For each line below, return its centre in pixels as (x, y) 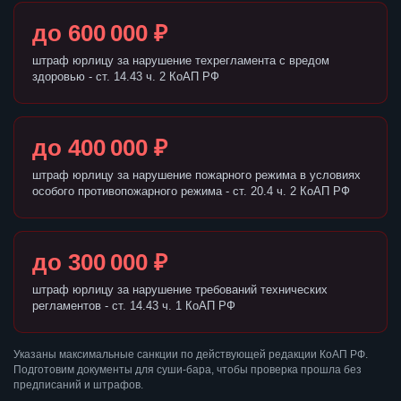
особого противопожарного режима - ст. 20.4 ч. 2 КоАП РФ (191, 192)
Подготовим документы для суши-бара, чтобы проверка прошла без (188, 370)
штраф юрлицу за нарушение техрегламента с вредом (181, 61)
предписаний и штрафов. (78, 385)
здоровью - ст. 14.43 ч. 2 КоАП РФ (126, 77)
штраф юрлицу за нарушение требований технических (180, 290)
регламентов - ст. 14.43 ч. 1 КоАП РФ (134, 306)
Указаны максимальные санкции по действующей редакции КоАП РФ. (191, 355)
